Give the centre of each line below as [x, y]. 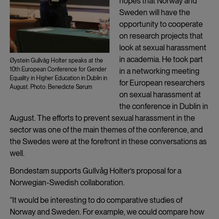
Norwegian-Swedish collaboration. [67, 182]
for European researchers [162, 83]
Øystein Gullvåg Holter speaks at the [56, 60]
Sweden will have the [155, 12]
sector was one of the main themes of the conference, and [106, 130]
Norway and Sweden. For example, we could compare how [107, 212]
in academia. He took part [161, 59]
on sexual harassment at [160, 94]
